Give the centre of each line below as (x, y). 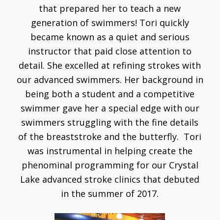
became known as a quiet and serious (110, 37)
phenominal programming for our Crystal (110, 165)
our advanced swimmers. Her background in (110, 79)
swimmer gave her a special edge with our (110, 108)
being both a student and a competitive (110, 94)
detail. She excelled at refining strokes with (110, 65)
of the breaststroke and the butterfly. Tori (110, 136)
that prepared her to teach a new (110, 8)
